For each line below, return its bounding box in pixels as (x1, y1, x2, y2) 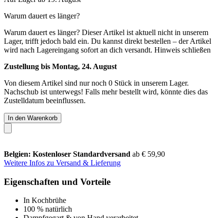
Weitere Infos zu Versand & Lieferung (4, 158, 121, 167)
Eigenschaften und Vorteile (4, 176, 110, 187)
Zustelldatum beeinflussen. (4, 96, 86, 105)
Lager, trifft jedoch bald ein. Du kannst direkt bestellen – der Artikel (4, 36, 211, 45)
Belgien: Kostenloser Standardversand (4, 149, 132, 158)
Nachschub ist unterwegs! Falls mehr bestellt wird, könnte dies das (4, 87, 208, 96)
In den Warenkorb (8, 114, 57, 122)
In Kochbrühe (23, 196, 66, 205)
